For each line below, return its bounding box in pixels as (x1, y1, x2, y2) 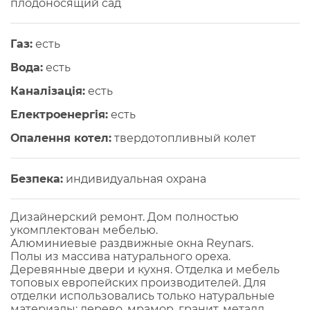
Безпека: (10, 172, 63, 186)
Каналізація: (10, 84, 85, 98)
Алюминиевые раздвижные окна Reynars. (10, 237, 253, 250)
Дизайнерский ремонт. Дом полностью (10, 210, 239, 224)
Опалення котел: (10, 131, 111, 145)
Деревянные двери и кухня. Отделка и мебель (10, 263, 280, 277)
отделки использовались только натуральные (10, 289, 275, 303)
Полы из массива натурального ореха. (10, 250, 230, 264)
